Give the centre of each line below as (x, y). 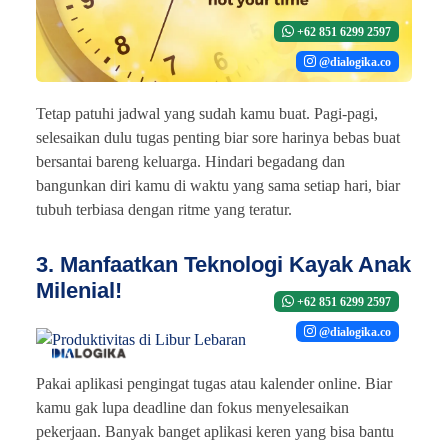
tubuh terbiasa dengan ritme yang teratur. (164, 209)
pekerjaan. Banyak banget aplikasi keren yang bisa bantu (215, 431)
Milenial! (79, 290)
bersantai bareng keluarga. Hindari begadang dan (190, 161)
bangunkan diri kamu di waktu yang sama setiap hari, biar (218, 185)
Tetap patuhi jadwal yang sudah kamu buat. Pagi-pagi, (207, 113)
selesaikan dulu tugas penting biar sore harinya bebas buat (218, 137)
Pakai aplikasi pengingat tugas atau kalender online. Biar (214, 383)
